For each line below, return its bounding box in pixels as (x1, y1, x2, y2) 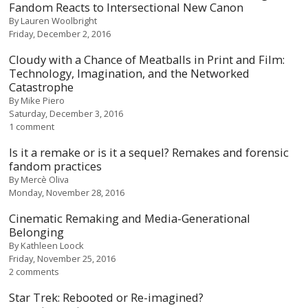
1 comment (9, 120, 55, 133)
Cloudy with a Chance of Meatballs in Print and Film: (9, 52, 285, 67)
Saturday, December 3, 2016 (9, 107, 124, 120)
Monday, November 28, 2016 (9, 186, 125, 199)
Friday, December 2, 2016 (9, 27, 111, 40)
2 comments (9, 265, 60, 278)
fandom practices (9, 158, 102, 174)
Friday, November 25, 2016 (9, 252, 116, 265)
